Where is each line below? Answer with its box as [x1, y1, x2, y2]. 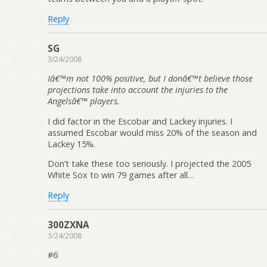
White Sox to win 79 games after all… [48, 169, 194, 181]
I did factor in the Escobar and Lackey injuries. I [48, 115, 232, 127]
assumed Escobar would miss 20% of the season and [48, 126, 257, 138]
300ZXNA [48, 218, 89, 231]
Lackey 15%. [48, 138, 95, 150]
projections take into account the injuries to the [48, 84, 228, 96]
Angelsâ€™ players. [48, 95, 120, 107]
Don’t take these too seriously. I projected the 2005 [48, 158, 251, 170]
